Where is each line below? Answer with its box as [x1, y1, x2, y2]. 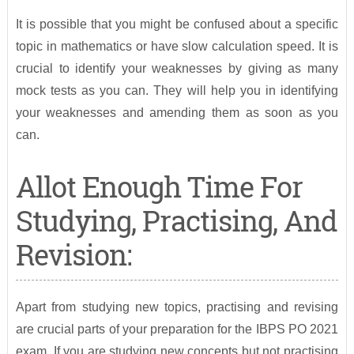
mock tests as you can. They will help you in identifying [15, 84, 339, 98]
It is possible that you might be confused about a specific [15, 17, 339, 32]
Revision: [15, 235, 131, 274]
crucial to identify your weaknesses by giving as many [15, 62, 339, 76]
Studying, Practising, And [15, 201, 337, 240]
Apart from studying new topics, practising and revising [15, 300, 339, 314]
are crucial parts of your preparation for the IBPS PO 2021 [15, 322, 339, 337]
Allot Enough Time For [15, 168, 303, 206]
